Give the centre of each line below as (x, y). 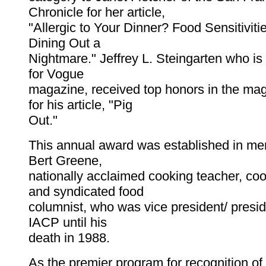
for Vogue (56, 74)
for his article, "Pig (80, 105)
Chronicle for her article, (97, 12)
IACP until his (68, 223)
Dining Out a (64, 43)
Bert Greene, (65, 161)
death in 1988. (69, 238)
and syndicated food (86, 192)
